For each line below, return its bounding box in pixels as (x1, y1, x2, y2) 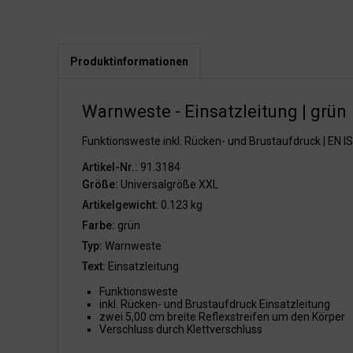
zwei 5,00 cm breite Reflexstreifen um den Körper (99, 310, 345, 323)
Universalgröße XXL (118, 178, 218, 191)
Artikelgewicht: (82, 199, 158, 211)
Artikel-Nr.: (82, 161, 138, 173)
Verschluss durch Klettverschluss (99, 323, 262, 336)
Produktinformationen (70, 55, 188, 68)
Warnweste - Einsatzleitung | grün (82, 102, 347, 121)
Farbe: (82, 219, 115, 232)
